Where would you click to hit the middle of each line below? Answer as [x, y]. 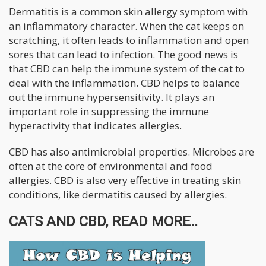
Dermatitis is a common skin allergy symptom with [128, 12]
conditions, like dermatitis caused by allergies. [118, 195]
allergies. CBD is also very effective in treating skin [125, 180]
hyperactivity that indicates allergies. [95, 126]
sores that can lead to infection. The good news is [123, 55]
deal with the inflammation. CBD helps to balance [124, 83]
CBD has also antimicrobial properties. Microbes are [132, 152]
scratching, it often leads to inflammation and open [129, 40]
